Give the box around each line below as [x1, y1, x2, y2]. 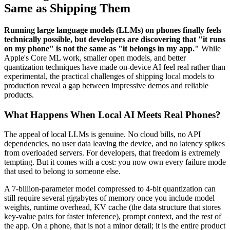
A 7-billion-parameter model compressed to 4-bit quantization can [4, 184, 216, 194]
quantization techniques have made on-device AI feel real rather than [4, 63, 225, 71]
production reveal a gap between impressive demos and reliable [4, 81, 208, 90]
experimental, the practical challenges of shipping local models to [4, 72, 214, 81]
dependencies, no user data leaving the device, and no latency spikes [4, 139, 225, 148]
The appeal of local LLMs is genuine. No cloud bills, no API [4, 130, 201, 139]
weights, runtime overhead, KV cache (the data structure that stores [4, 203, 221, 212]
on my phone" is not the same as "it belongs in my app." [4, 44, 199, 53]
